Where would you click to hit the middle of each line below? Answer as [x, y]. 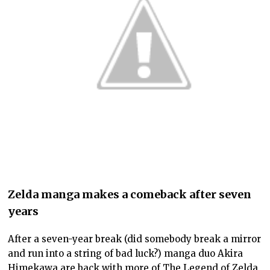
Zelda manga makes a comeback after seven [130, 195]
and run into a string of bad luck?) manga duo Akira [126, 254]
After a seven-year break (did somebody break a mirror [135, 239]
